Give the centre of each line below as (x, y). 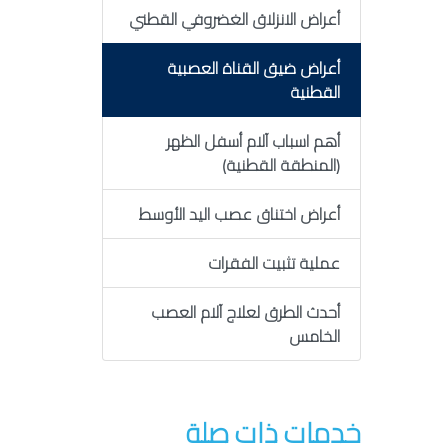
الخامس (314, 336)
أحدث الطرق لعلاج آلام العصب (245, 312)
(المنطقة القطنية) (280, 165)
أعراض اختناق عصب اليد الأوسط (239, 214)
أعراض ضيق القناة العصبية (253, 68)
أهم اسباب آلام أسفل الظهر (252, 141)
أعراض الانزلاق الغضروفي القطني (234, 19)
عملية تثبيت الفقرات (273, 263)
